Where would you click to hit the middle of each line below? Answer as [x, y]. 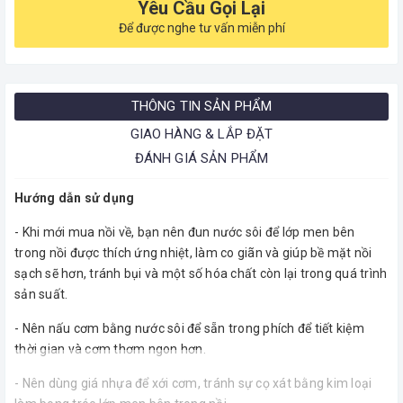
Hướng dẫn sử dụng [75, 197]
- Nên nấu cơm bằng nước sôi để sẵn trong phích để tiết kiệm [189, 328]
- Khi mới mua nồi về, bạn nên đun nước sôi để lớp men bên [185, 232]
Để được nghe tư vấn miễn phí [201, 27]
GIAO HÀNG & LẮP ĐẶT [201, 134]
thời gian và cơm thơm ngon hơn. [110, 349]
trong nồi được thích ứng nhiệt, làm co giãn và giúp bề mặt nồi [193, 252]
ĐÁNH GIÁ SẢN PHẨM [201, 158]
